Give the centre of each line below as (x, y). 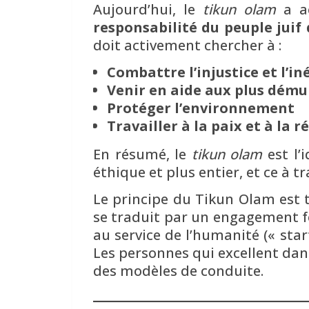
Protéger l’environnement (201, 108)
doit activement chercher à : (187, 45)
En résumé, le (142, 154)
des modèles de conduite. (178, 270)
